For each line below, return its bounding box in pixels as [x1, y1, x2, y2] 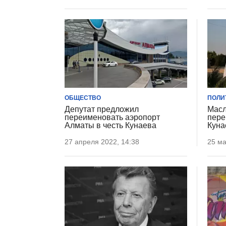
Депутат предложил [65, 105, 139, 114]
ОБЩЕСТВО [65, 94, 101, 102]
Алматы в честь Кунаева [65, 121, 156, 130]
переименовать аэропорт [65, 113, 160, 122]
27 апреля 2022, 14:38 [65, 138, 139, 146]
